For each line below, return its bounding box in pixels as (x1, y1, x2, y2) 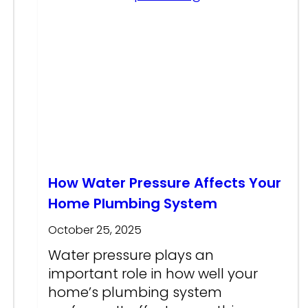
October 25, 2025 (48, 222, 142, 239)
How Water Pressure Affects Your (48, 173, 282, 193)
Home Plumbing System (48, 194, 218, 214)
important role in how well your (48, 264, 258, 284)
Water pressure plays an (48, 245, 214, 265)
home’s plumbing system (48, 283, 223, 302)
